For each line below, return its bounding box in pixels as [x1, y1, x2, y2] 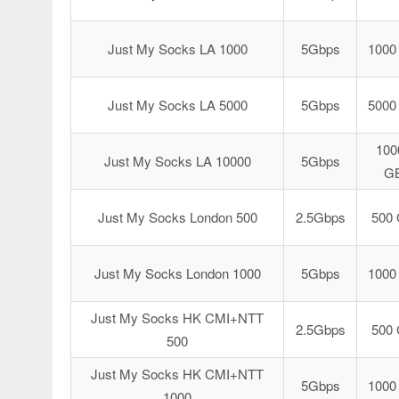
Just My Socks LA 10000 [103, 151, 251, 170]
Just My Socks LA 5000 [107, 95, 248, 114]
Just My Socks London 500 [97, 208, 257, 226]
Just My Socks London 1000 [94, 264, 261, 282]
